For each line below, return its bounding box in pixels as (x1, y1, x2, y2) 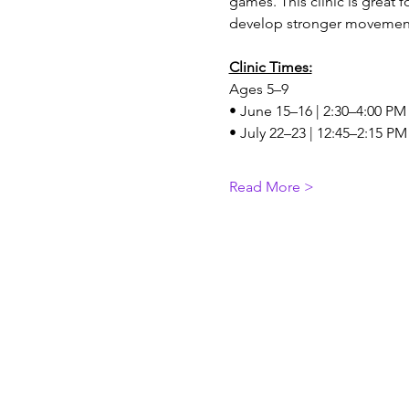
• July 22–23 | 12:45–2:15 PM (228, 124, 407, 142)
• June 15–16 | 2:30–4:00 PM (228, 102, 406, 121)
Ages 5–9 (228, 80, 288, 99)
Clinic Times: (228, 58, 312, 77)
